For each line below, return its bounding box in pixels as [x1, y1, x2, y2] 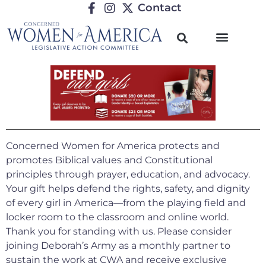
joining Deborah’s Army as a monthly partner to [6, 239, 230, 251]
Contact [138, 1, 182, 14]
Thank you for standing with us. [6, 225, 157, 237]
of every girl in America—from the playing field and [6, 197, 246, 208]
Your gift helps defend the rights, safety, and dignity [6, 182, 250, 194]
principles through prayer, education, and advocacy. [6, 168, 250, 180]
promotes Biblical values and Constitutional [6, 154, 213, 166]
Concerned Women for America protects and [6, 140, 220, 151]
